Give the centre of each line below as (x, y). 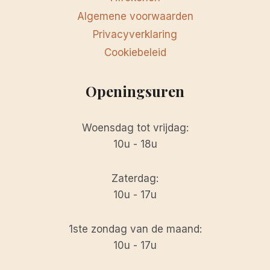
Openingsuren (135, 91)
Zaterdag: (135, 178)
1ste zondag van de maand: (135, 229)
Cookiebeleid (135, 53)
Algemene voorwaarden (135, 16)
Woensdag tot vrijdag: (135, 128)
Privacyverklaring (135, 34)
